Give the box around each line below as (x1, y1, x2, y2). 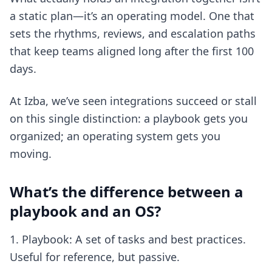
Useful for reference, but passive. (10, 250, 180, 264)
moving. (10, 146, 52, 161)
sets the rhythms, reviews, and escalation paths (10, 26, 256, 41)
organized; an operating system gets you (10, 129, 220, 143)
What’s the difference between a (10, 182, 243, 202)
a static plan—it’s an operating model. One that (10, 8, 254, 23)
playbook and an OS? (10, 201, 161, 221)
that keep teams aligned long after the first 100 (10, 44, 254, 58)
